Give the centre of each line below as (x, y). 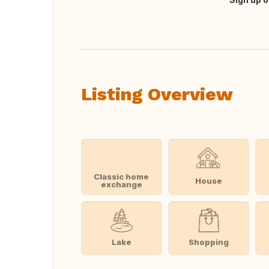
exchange (121, 184)
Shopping (208, 242)
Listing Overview (157, 94)
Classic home (122, 177)
